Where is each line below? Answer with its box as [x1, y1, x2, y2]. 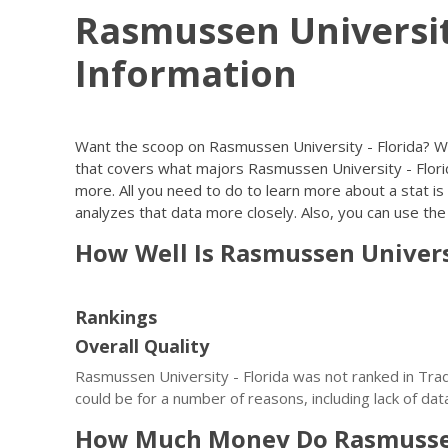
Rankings [75, 305, 157, 329]
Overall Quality [75, 334, 209, 358]
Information [75, 49, 297, 98]
